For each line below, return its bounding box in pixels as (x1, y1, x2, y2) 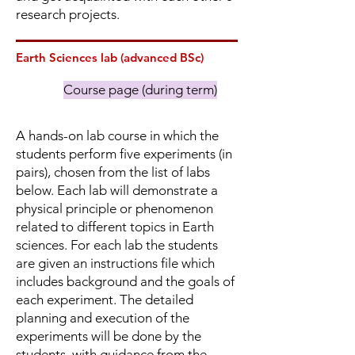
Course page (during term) (63, 82, 217, 97)
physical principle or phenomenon (16, 200, 213, 216)
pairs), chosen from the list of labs (16, 164, 210, 180)
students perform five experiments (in (16, 146, 232, 162)
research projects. (16, 6, 123, 22)
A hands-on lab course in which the (16, 128, 219, 143)
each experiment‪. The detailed (16, 292, 193, 307)
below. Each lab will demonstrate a (16, 182, 218, 198)
